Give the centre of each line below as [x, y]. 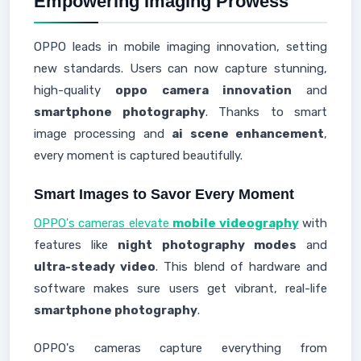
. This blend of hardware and [242, 267]
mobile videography [236, 223]
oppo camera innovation [203, 90]
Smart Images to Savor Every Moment [164, 194]
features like [76, 245]
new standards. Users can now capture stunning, [180, 68]
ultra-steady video [95, 267]
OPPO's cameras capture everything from [180, 348]
